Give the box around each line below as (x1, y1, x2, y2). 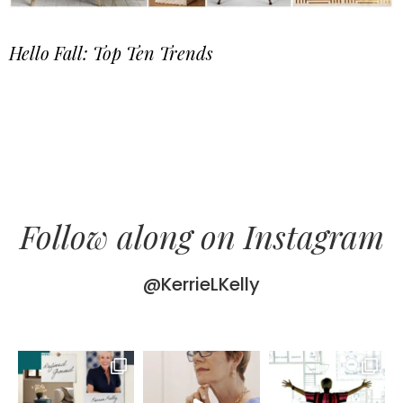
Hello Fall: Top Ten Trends (9, 40, 213, 65)
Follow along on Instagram (19, 213, 384, 257)
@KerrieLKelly (143, 271, 260, 297)
